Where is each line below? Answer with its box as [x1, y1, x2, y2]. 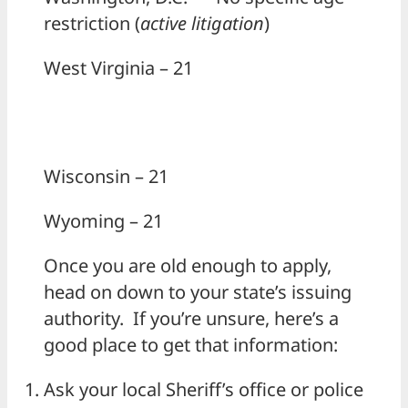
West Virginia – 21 [44, 56, 193, 81]
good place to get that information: [44, 332, 338, 358]
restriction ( [44, 11, 140, 36]
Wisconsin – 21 [44, 164, 168, 189]
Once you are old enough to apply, [44, 253, 331, 279]
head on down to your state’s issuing [44, 280, 352, 305]
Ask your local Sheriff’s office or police [44, 377, 363, 403]
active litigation [140, 11, 264, 36]
